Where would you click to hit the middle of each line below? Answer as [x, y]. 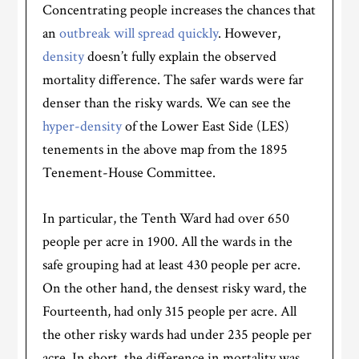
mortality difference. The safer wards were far [173, 79]
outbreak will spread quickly [139, 33]
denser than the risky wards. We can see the [167, 103]
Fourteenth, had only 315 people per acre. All [170, 311]
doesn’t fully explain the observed [181, 56]
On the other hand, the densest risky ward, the [175, 288]
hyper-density [83, 126]
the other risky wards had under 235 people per [177, 334]
